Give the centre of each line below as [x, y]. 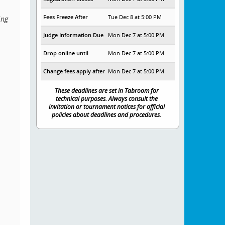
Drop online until [66, 53]
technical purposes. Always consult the [106, 99]
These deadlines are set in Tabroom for [106, 91]
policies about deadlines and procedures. [107, 115]
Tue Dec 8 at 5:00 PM [135, 17]
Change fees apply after [74, 71]
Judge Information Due [73, 35]
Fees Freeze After [65, 17]
